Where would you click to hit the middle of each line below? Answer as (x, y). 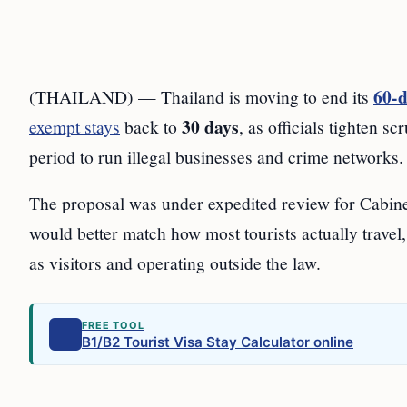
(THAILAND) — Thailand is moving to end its (201, 97)
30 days (210, 127)
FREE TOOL (113, 326)
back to (151, 127)
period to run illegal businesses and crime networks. (216, 157)
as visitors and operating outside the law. (175, 263)
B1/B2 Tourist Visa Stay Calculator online (218, 342)
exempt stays (74, 127)
